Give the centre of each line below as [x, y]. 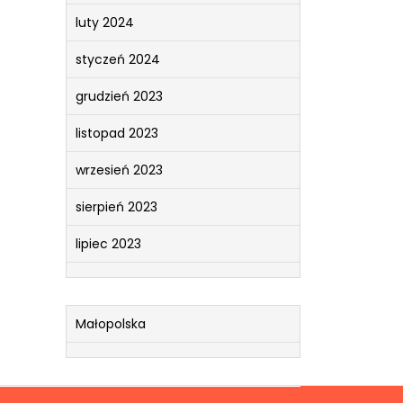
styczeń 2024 [118, 59]
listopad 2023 [117, 133]
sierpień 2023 [116, 206]
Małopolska [111, 323]
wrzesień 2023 [119, 170]
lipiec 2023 [108, 243]
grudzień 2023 [119, 96]
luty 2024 [105, 22]
